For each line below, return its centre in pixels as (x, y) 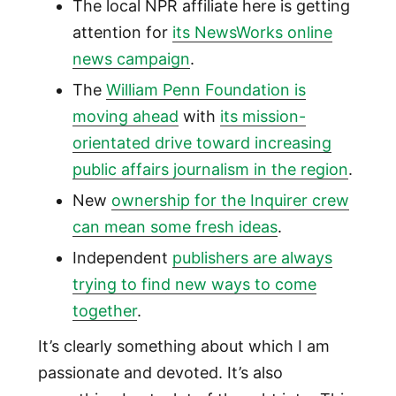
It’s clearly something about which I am (183, 346)
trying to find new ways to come (194, 285)
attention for (122, 33)
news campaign (131, 59)
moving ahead (125, 117)
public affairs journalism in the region (210, 170)
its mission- (263, 117)
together (104, 311)
